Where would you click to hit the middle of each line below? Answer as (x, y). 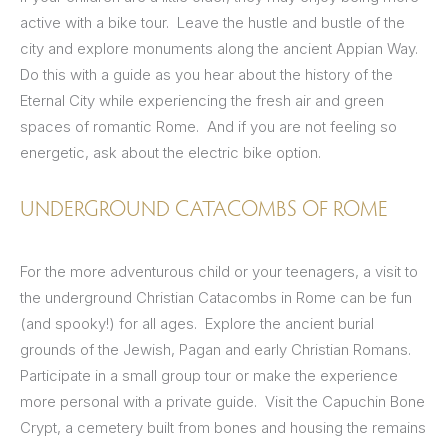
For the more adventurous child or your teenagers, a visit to (219, 271)
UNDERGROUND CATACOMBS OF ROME (204, 207)
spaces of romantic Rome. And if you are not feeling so (208, 126)
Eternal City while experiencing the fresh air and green (202, 100)
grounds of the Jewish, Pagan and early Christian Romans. (215, 349)
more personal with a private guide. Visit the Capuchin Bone (222, 401)
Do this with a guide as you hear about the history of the (206, 74)
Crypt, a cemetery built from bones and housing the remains (223, 427)
